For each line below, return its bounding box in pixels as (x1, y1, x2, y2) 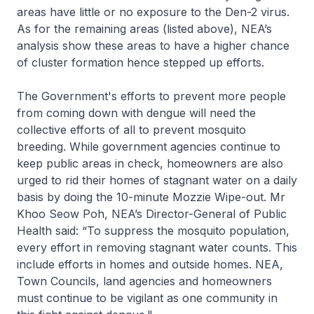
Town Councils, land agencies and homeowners (17, 274, 272, 288)
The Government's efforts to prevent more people (17, 89, 286, 103)
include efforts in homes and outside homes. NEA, (17, 257, 283, 271)
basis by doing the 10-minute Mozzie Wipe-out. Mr (17, 190, 285, 204)
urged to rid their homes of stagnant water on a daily (17, 173, 297, 187)
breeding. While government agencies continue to (17, 139, 280, 153)
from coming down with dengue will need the (17, 106, 256, 120)
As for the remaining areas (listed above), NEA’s (17, 22, 272, 36)
